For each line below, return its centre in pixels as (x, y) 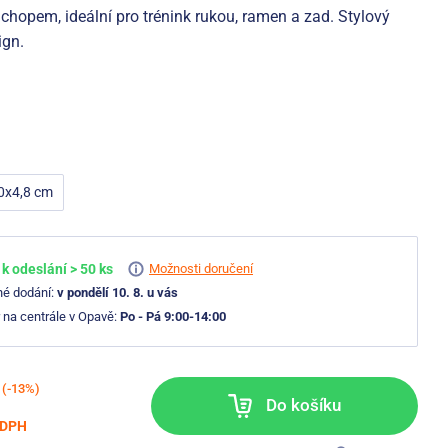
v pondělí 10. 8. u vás (117, 293)
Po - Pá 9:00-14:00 (173, 316)
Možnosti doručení (201, 268)
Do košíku (303, 404)
